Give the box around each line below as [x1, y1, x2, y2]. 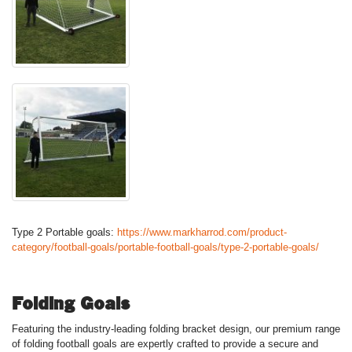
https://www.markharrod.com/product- [117, 226, 287, 238]
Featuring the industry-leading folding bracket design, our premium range [12, 323, 340, 335]
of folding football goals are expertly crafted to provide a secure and [12, 338, 318, 350]
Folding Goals [12, 293, 130, 313]
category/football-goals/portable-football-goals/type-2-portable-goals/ [12, 241, 319, 253]
